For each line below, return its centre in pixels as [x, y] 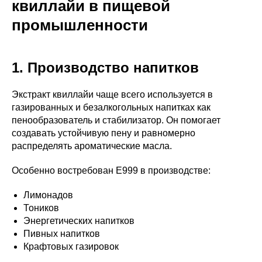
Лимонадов [48, 195]
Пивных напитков [62, 233]
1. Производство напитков [105, 67]
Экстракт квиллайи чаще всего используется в [112, 94]
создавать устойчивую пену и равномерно [104, 133]
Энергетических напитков [79, 220]
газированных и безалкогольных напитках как [111, 107]
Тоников [41, 208]
